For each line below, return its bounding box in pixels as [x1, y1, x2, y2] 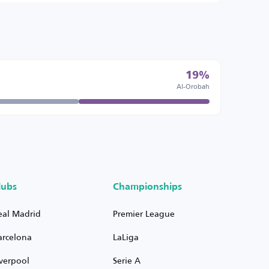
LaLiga [112, 229, 139, 245]
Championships [112, 183, 182, 192]
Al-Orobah [176, 80, 210, 92]
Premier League [112, 205, 175, 222]
